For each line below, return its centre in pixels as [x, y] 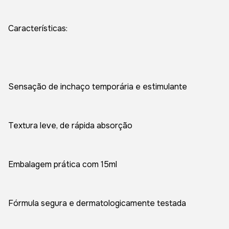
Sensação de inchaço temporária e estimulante [98, 87]
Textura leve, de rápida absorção [70, 125]
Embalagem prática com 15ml [63, 164]
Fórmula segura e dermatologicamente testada [97, 203]
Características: [38, 28]
